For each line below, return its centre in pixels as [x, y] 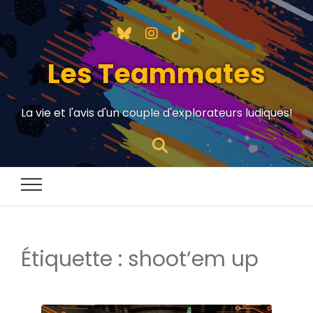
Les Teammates [156, 74]
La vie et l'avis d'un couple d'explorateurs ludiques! [156, 113]
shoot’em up [193, 260]
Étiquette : [74, 260]
